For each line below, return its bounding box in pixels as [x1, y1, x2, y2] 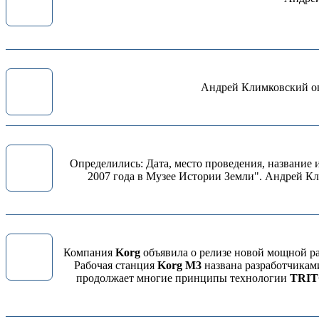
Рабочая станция [74, 259, 157, 271]
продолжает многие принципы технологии [75, 272, 290, 284]
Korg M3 [157, 259, 202, 271]
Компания [63, 246, 115, 258]
